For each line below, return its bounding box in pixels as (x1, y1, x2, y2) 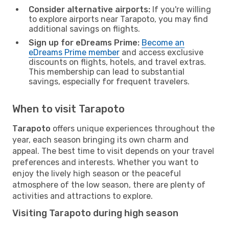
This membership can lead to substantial (29, 66, 185, 77)
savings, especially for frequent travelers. (29, 76, 190, 86)
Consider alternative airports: (29, 4, 150, 14)
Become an (142, 37, 185, 48)
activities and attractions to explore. (12, 191, 153, 201)
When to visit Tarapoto (12, 102, 125, 115)
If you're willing (150, 4, 211, 14)
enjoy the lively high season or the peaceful (12, 168, 181, 178)
